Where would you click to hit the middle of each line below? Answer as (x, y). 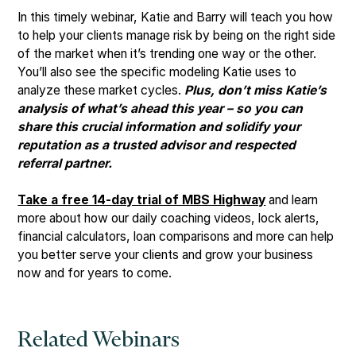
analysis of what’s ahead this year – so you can (161, 108)
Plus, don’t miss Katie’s (256, 90)
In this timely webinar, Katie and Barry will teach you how (176, 17)
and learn (292, 199)
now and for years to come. (95, 273)
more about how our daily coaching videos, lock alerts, (169, 218)
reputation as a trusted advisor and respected (157, 145)
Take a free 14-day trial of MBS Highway (142, 199)
